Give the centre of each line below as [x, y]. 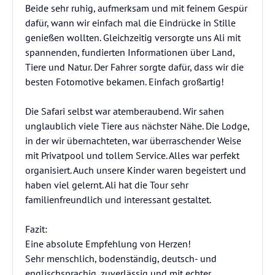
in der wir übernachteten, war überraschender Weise [133, 141]
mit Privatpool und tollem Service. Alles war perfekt [132, 155]
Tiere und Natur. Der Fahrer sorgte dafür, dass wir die [134, 67]
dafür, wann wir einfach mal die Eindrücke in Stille [130, 23]
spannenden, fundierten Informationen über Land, [130, 52]
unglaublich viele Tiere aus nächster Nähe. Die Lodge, [137, 126]
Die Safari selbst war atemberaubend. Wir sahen [125, 111]
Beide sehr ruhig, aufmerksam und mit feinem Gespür [136, 8]
